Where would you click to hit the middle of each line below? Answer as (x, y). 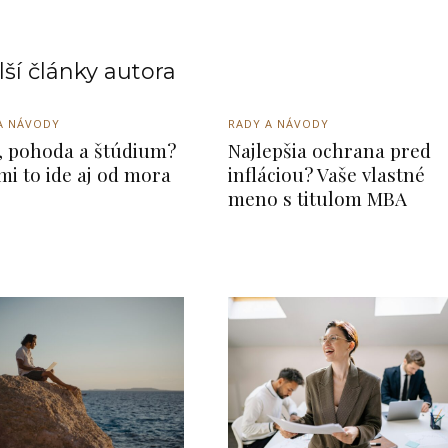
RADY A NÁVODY (278, 123)
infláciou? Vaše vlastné (326, 173)
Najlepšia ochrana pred (329, 149)
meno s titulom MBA (317, 197)
